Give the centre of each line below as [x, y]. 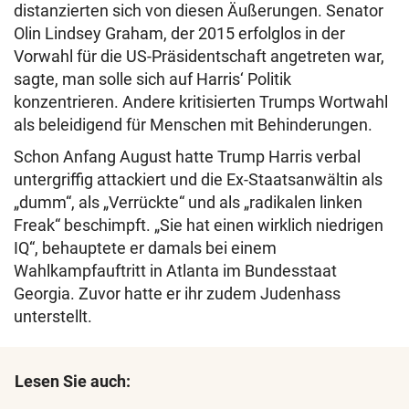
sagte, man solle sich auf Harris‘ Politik [152, 79]
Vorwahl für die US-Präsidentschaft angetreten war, [199, 56]
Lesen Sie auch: [73, 381]
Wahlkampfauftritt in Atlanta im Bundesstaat [175, 270]
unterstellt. [53, 316]
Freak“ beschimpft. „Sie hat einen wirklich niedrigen [199, 225]
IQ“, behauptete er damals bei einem [145, 247]
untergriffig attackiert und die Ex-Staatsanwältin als [198, 179]
